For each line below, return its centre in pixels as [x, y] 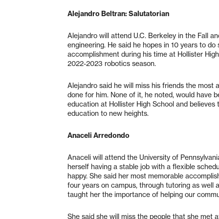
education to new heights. [109, 113]
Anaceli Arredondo [99, 135]
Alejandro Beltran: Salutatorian [118, 13]
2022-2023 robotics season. [113, 63]
